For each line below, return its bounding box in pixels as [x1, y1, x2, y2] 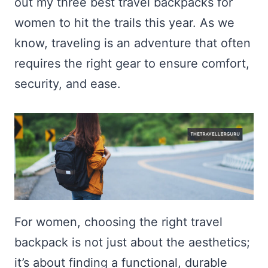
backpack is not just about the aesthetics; [14, 235, 250, 249]
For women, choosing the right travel [14, 215, 223, 229]
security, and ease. [14, 77, 121, 91]
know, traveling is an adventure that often [14, 36, 251, 50]
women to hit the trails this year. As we [14, 16, 234, 30]
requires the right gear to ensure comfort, [14, 56, 249, 71]
